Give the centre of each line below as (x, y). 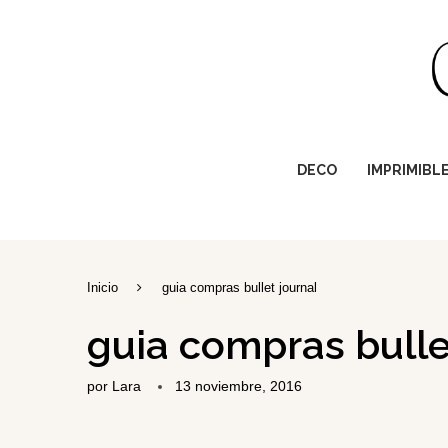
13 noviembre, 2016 (238, 386)
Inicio (102, 288)
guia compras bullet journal (239, 288)
